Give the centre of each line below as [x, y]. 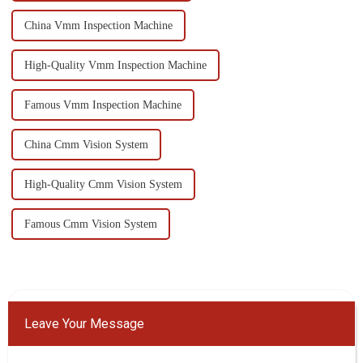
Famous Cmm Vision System [90, 224]
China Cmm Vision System [86, 145]
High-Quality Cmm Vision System [103, 185]
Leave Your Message [84, 324]
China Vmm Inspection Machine [98, 26]
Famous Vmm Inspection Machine [102, 105]
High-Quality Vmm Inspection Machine [115, 66]
